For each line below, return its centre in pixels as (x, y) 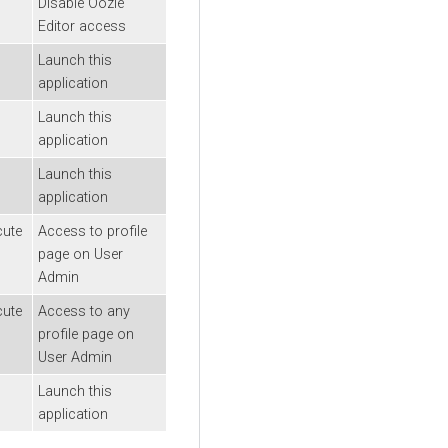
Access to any (84, 311)
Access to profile (92, 231)
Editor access (82, 26)
